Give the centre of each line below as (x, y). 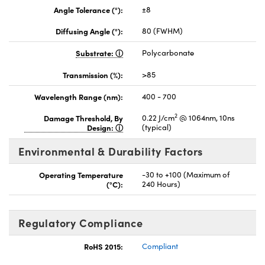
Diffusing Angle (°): (89, 30)
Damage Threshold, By (83, 117)
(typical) (157, 127)
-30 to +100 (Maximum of (186, 174)
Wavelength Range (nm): (79, 96)
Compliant (160, 246)
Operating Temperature (81, 174)
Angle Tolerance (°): (88, 9)
